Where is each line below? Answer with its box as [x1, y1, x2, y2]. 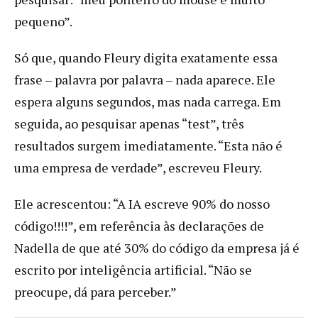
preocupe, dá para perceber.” [14, 283, 177, 300]
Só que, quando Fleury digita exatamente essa [14, 48, 278, 66]
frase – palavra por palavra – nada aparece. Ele [14, 70, 275, 88]
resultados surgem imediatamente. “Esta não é [14, 136, 283, 154]
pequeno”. [14, 12, 72, 30]
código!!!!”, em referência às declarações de [14, 216, 264, 234]
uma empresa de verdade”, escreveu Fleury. [14, 158, 262, 176]
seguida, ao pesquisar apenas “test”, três [14, 114, 244, 132]
